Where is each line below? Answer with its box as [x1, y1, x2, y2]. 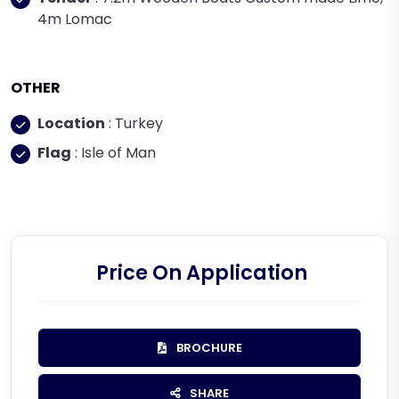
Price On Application [96, 258, 307, 288]
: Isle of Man [71, 142, 156, 164]
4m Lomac [37, 9, 112, 30]
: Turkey [105, 113, 163, 134]
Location [37, 113, 105, 134]
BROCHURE [173, 339, 242, 357]
